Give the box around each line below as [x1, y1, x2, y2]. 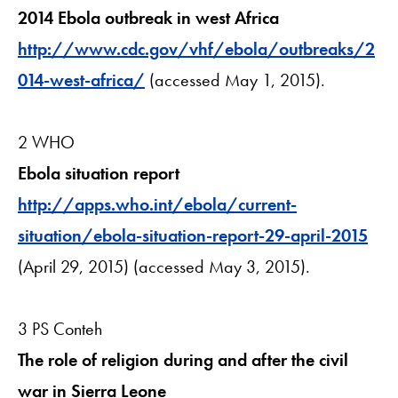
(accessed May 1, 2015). [145, 68, 325, 92]
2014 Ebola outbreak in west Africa [18, 5, 279, 29]
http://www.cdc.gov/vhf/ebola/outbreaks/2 [18, 36, 375, 60]
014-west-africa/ [18, 68, 145, 92]
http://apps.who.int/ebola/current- [18, 192, 297, 216]
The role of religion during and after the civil [18, 347, 348, 371]
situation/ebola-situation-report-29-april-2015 [18, 223, 368, 247]
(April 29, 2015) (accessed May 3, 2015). [18, 254, 310, 278]
